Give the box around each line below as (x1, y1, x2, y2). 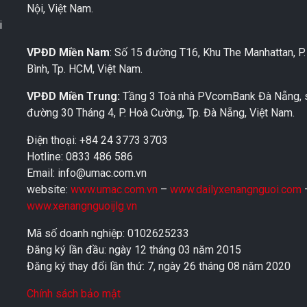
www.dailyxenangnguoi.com (170, 183, 304, 197)
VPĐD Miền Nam (27, 46, 110, 60)
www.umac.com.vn (71, 183, 158, 197)
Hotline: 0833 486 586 (27, 150, 133, 164)
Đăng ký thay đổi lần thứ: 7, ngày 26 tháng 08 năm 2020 (27, 260, 291, 273)
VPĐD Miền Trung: (27, 90, 120, 103)
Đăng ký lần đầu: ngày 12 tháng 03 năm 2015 (27, 243, 241, 257)
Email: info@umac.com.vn (27, 167, 147, 180)
